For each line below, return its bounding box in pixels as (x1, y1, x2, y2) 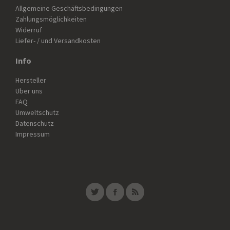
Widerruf (15, 25, 42, 35)
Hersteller (15, 75, 46, 85)
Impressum (15, 129, 50, 139)
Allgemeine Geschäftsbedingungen (15, 4, 123, 13)
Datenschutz (15, 119, 54, 128)
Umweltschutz (15, 108, 59, 118)
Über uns (15, 86, 43, 96)
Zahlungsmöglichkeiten (15, 14, 87, 24)
